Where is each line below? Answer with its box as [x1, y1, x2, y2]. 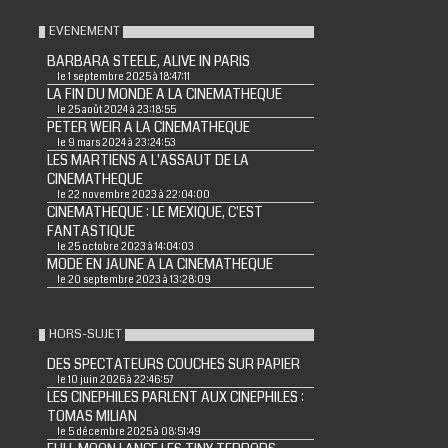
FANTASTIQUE [46, 221, 135, 241]
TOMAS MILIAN [46, 406, 137, 426]
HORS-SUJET [48, 324, 121, 343]
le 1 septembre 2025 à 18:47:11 [56, 69, 190, 84]
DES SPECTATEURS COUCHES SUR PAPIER [46, 354, 300, 374]
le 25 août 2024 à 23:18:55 [56, 102, 176, 117]
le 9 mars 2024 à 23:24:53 [56, 135, 176, 150]
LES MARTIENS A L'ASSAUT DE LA [46, 150, 249, 170]
